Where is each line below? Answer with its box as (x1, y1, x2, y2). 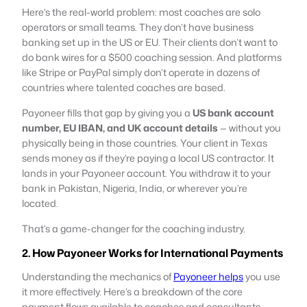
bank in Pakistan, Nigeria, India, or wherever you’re (22, 180, 247, 195)
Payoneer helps (173, 269, 243, 284)
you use (243, 269, 280, 284)
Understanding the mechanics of (22, 269, 173, 284)
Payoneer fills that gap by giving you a (22, 105, 193, 120)
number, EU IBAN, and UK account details (22, 120, 218, 135)
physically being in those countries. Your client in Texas (22, 135, 267, 150)
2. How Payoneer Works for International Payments (22, 245, 283, 260)
